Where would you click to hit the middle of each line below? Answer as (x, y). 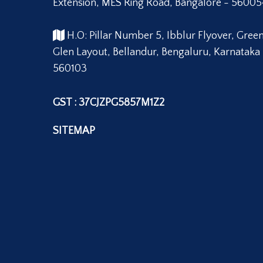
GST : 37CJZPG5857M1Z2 (109, 103)
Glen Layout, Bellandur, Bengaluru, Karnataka (156, 53)
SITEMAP (74, 131)
